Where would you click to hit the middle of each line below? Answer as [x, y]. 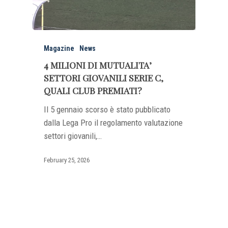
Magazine [59, 49]
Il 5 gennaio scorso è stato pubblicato [107, 110]
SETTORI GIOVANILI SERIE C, [104, 78]
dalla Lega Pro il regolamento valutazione [113, 123]
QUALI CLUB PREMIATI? [93, 91]
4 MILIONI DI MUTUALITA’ [98, 65]
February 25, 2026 [67, 160]
